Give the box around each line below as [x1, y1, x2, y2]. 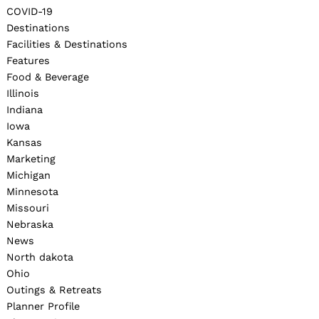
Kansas [6, 136, 42, 148]
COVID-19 [6, 5, 53, 17]
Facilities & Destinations [6, 38, 127, 50]
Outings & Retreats [6, 283, 102, 296]
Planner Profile [6, 300, 80, 312]
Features [6, 54, 50, 66]
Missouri [6, 202, 49, 214]
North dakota [6, 251, 73, 263]
